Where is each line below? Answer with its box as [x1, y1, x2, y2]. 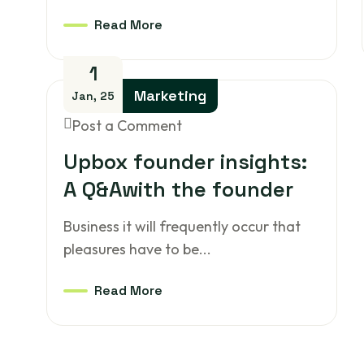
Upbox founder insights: [63, 148, 308, 175]
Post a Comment [72, 116, 183, 135]
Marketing [134, 86, 207, 105]
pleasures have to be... [63, 240, 212, 258]
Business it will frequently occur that [63, 217, 301, 236]
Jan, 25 [71, 89, 115, 103]
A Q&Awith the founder [63, 175, 294, 203]
